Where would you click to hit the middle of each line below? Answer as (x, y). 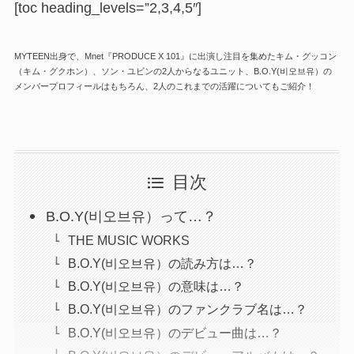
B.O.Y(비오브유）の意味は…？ (156, 286)
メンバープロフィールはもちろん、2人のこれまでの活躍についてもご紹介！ (164, 86)
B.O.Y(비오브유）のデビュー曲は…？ (175, 332)
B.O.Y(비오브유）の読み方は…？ (163, 264)
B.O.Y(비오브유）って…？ (132, 217)
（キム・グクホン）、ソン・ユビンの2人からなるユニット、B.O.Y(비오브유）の (173, 71)
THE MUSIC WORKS (129, 241)
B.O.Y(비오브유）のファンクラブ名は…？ (188, 309)
